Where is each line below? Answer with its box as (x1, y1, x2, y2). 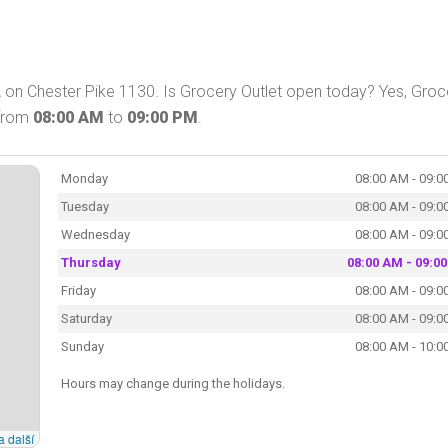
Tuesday (60, 198, 109, 214)
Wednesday (60, 226, 130, 242)
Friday (60, 282, 96, 298)
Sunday (60, 338, 104, 354)
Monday (60, 170, 108, 186)
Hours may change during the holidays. (60, 375, 285, 391)
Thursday (60, 254, 121, 270)
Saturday (60, 310, 112, 326)
